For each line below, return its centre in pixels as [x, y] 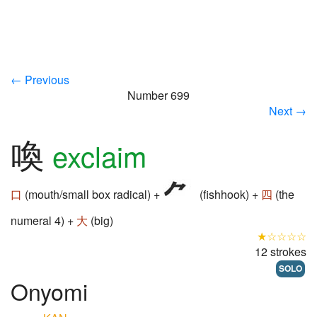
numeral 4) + [44, 220]
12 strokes [281, 252]
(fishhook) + [229, 195]
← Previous [40, 80]
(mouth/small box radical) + [92, 195]
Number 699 [158, 95]
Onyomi [49, 291]
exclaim [99, 155]
